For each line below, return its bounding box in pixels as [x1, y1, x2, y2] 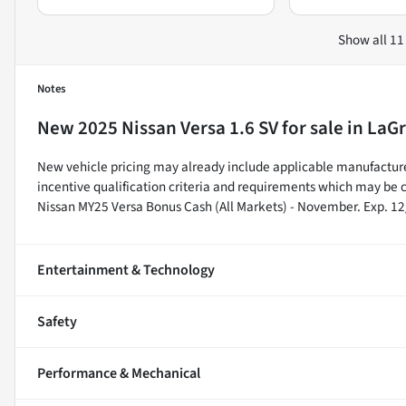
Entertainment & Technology [37, 259, 215, 280]
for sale [278, 113, 343, 141]
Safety [37, 311, 77, 332]
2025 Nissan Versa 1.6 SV [78, 113, 278, 141]
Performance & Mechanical [37, 362, 200, 383]
